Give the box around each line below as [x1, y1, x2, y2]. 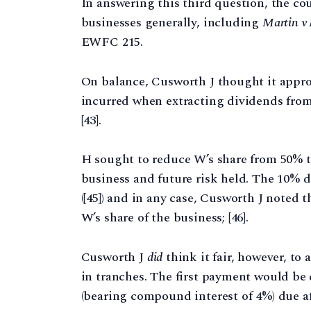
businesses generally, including [81, 12, 262, 32]
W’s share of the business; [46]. [81, 208, 249, 228]
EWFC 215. [81, 32, 144, 51]
